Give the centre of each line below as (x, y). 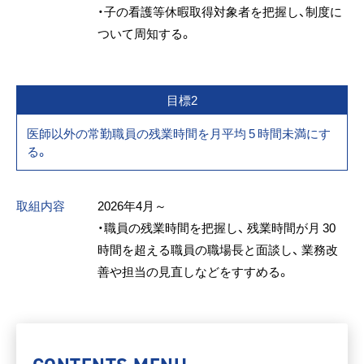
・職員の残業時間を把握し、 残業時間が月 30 (217, 227)
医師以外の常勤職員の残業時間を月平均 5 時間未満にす (179, 133)
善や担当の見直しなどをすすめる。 (193, 271)
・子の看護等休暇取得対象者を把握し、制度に (220, 11)
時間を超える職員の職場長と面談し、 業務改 (218, 249)
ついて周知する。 (145, 33)
